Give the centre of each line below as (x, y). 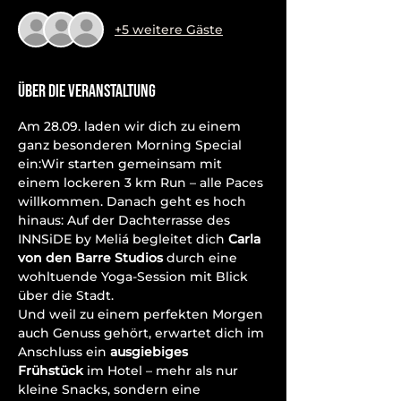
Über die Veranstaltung (87, 91)
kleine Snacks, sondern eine (111, 389)
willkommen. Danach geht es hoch (134, 201)
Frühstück (51, 371)
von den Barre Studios (90, 258)
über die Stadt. (66, 295)
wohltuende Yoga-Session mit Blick (135, 277)
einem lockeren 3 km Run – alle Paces (142, 183)
